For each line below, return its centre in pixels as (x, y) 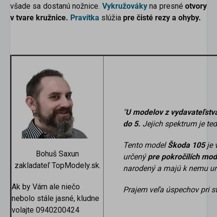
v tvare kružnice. (40, 18)
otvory (196, 6)
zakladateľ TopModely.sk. (57, 166)
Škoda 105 (187, 145)
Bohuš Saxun (57, 154)
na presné (167, 6)
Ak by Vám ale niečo (46, 187)
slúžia (112, 18)
